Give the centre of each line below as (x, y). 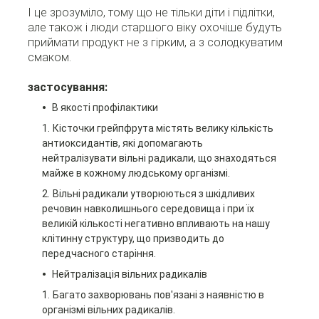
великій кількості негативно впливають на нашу (156, 224)
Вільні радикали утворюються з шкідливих (153, 194)
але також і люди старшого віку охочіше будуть (155, 28)
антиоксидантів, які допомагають (122, 143)
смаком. (49, 58)
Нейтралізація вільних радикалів (129, 274)
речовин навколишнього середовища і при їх (148, 209)
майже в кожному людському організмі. (136, 173)
